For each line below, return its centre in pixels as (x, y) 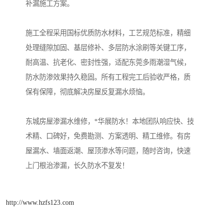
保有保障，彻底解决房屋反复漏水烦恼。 (87, 92)
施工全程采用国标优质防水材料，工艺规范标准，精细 (108, 33)
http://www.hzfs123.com (40, 202)
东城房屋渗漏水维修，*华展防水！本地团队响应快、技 (110, 122)
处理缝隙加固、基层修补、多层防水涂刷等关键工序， (108, 48)
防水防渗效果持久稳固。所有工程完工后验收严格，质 (108, 77)
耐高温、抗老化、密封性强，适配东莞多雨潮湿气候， (108, 63)
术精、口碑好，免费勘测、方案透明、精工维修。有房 (108, 136)
